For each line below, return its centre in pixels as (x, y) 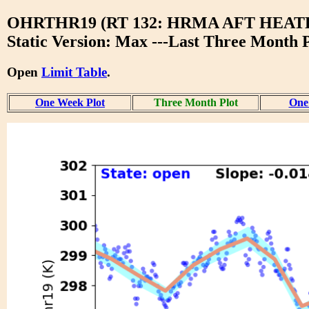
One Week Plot (70, 102)
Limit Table (74, 72)
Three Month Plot (196, 102)
